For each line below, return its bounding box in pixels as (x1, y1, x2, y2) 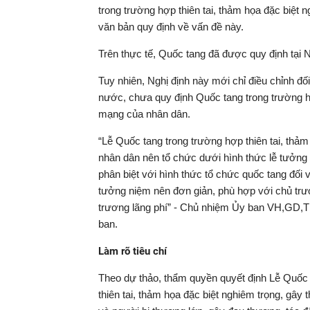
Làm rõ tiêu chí (98, 245, 167, 257)
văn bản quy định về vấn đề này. (98, 21, 244, 33)
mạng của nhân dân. (98, 108, 190, 120)
